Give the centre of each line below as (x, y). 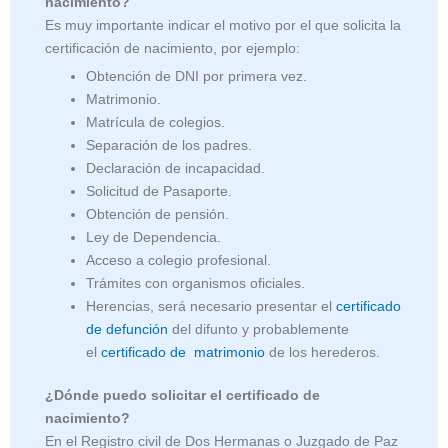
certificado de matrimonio (183, 352)
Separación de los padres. (169, 145)
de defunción (127, 329)
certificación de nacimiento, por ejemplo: (172, 48)
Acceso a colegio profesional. (179, 260)
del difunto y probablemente (259, 329)
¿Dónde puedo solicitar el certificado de (182, 396)
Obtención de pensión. (158, 214)
